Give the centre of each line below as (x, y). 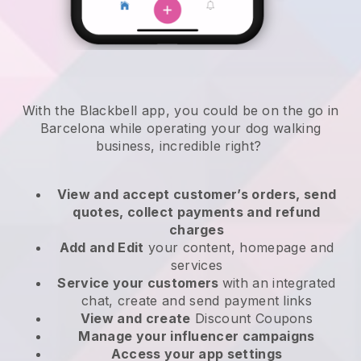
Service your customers (140, 283)
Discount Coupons (252, 319)
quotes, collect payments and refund (197, 212)
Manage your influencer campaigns (197, 336)
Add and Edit (102, 248)
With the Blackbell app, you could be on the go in (180, 111)
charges (197, 230)
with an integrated (279, 283)
